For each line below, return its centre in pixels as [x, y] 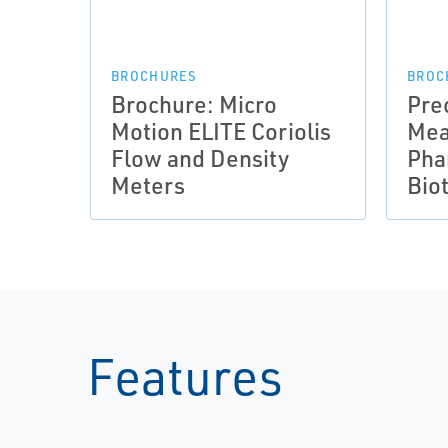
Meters [148, 185]
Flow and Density [200, 158]
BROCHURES [154, 76]
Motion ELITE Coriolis [221, 131]
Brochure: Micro [194, 104]
